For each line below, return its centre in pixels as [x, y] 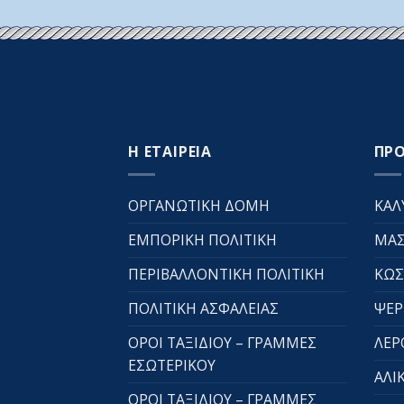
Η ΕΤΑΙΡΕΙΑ [170, 152]
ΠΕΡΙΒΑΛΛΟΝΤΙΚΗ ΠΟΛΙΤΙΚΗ [226, 275]
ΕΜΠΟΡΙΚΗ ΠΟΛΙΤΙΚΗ [202, 240]
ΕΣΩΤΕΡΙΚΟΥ [172, 366]
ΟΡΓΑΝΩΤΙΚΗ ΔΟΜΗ [199, 206]
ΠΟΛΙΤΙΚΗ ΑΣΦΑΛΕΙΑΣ [203, 309]
